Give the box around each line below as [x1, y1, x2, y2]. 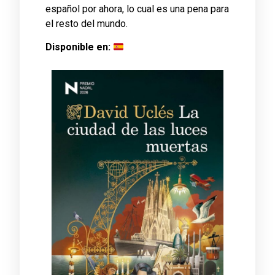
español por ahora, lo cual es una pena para [45, 2, 229, 15]
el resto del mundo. [45, 17, 128, 29]
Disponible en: [45, 41, 113, 53]
